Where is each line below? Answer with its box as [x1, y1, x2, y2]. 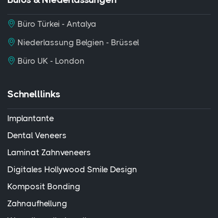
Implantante [7, 113, 54, 123]
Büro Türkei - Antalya [16, 19, 96, 29]
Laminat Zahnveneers [7, 147, 91, 157]
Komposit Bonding [7, 182, 80, 191]
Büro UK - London [16, 56, 85, 66]
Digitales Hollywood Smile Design [7, 164, 137, 174]
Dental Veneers [7, 130, 67, 140]
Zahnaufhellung [7, 199, 67, 208]
